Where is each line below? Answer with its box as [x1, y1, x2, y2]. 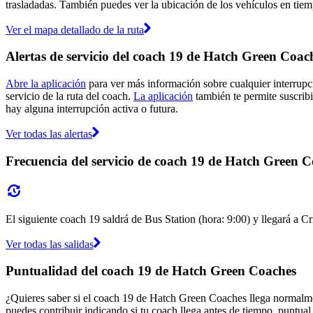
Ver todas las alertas [6, 128, 92, 140]
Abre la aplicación [6, 78, 86, 90]
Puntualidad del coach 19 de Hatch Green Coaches [6, 263, 296, 279]
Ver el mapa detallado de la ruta [6, 23, 144, 36]
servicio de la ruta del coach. [6, 90, 133, 103]
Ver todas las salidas [6, 238, 94, 250]
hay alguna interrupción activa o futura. [6, 103, 178, 115]
